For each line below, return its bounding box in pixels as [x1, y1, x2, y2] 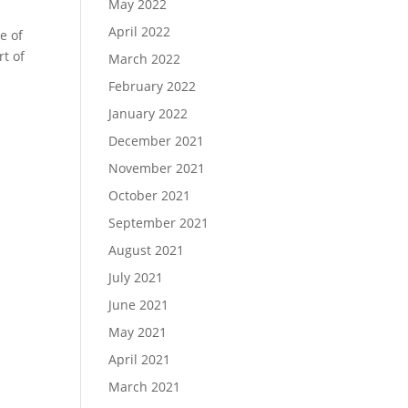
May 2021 [108, 323, 168, 341]
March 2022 [108, 50, 181, 67]
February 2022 [108, 77, 197, 95]
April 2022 [108, 23, 171, 40]
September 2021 [108, 214, 209, 231]
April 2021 [108, 351, 171, 368]
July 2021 [108, 269, 164, 286]
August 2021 [108, 241, 185, 259]
